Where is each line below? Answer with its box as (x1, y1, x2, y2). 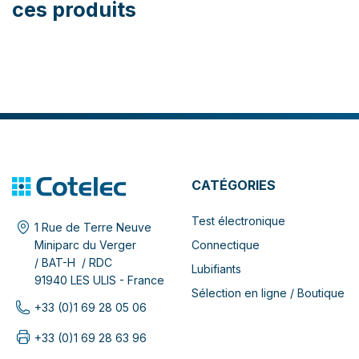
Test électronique (192, 214, 285, 228)
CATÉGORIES (192, 177, 276, 194)
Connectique (192, 238, 260, 252)
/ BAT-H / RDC (34, 256, 112, 270)
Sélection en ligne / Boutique (192, 286, 345, 301)
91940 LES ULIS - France (34, 273, 164, 288)
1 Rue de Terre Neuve (34, 220, 151, 235)
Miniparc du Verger (34, 238, 136, 252)
